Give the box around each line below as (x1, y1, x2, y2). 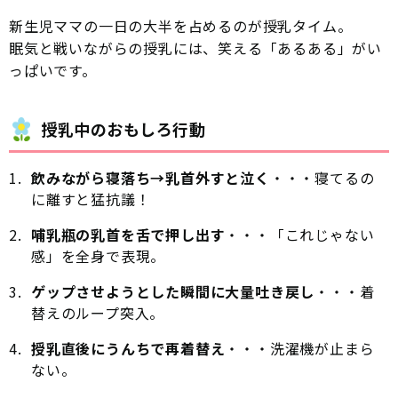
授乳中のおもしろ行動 (41, 116, 206, 140)
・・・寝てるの (269, 166, 375, 188)
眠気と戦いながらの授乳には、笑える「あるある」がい (9, 36, 382, 59)
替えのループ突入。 (31, 301, 165, 323)
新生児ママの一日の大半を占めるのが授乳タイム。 (9, 14, 353, 36)
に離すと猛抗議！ (31, 187, 151, 210)
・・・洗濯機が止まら (225, 337, 375, 359)
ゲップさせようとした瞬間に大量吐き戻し (31, 280, 315, 302)
